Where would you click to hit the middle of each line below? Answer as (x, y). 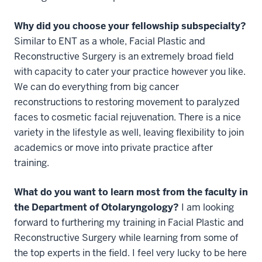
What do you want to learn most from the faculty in (131, 192)
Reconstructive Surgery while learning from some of (126, 237)
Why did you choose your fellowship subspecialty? (130, 26)
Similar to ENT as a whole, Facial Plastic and (110, 41)
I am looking (206, 207)
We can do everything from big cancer (96, 87)
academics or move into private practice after (113, 147)
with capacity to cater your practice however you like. (130, 71)
